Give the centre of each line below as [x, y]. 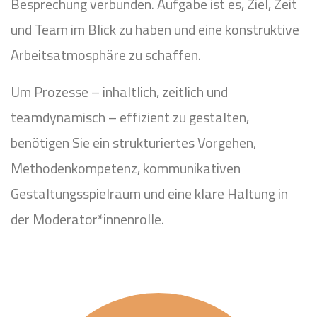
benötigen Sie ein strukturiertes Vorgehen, [133, 143]
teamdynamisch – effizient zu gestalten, [130, 117]
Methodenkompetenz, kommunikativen [126, 168]
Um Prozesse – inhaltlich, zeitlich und [119, 92]
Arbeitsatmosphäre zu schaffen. [106, 55]
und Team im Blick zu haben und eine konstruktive [155, 29]
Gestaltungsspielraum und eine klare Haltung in [149, 194]
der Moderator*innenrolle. [87, 219]
